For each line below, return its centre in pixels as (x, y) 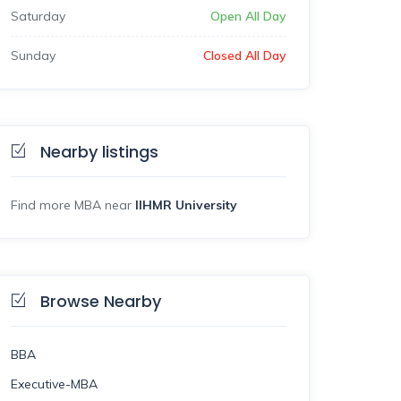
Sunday (33, 55)
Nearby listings (99, 152)
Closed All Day (244, 55)
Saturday (38, 16)
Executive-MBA (54, 384)
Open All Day (248, 16)
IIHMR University (186, 205)
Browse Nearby (101, 301)
